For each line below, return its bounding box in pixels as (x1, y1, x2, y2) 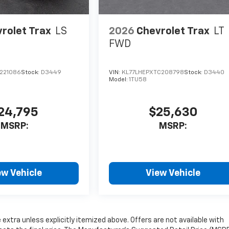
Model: (109, 77, 129, 83)
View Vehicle (146, 169, 201, 178)
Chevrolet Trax (136, 26, 210, 37)
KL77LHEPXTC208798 (122, 70, 185, 76)
